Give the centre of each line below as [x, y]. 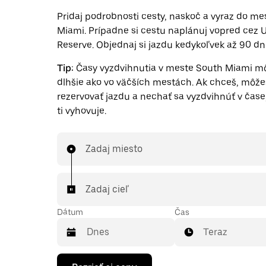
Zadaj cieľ [107, 189]
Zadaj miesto [114, 149]
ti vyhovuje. [82, 111]
